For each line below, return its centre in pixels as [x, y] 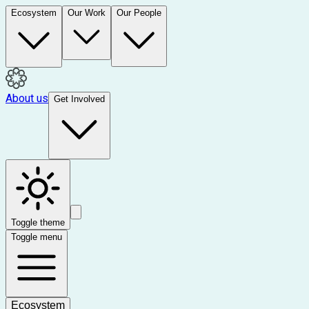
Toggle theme [38, 222]
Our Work [87, 13]
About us [27, 98]
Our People [139, 13]
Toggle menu [37, 237]
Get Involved [79, 99]
